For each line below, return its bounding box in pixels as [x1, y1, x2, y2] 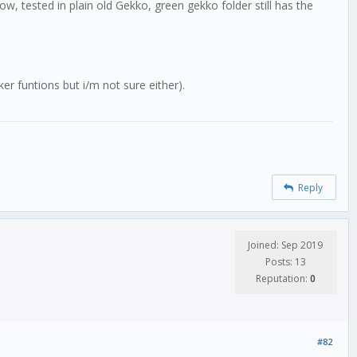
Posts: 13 [265, 255, 306, 269]
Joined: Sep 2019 [248, 238, 323, 253]
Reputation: [255, 272, 310, 286]
